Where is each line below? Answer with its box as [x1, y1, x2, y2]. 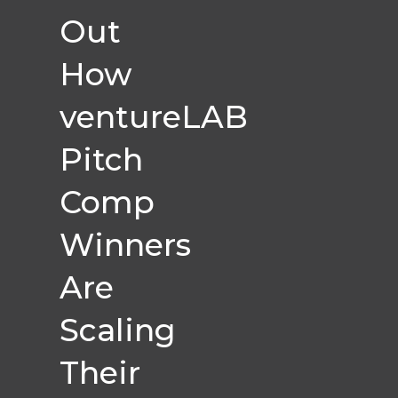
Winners [60, 226, 192, 264]
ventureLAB [60, 98, 249, 136]
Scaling [60, 311, 177, 349]
